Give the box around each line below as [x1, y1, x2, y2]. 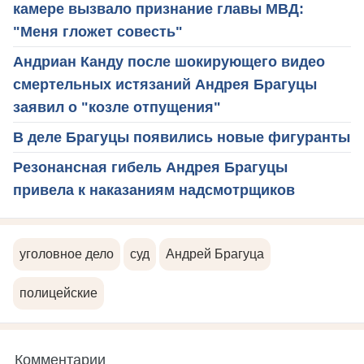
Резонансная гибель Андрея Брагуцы [13, 159, 288, 175]
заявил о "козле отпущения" [13, 99, 221, 115]
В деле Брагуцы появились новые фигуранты [13, 129, 350, 145]
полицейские [19, 286, 97, 300]
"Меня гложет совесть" [13, 24, 183, 40]
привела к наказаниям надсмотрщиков [13, 182, 295, 198]
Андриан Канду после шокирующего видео [13, 54, 325, 70]
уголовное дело [19, 247, 114, 261]
